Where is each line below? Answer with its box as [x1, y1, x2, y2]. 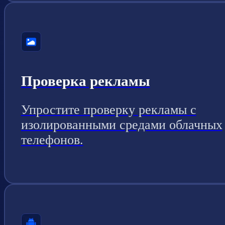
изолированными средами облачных [21, 118, 222, 133]
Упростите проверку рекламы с [21, 102, 196, 118]
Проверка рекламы [21, 72, 150, 89]
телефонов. [21, 133, 83, 148]
